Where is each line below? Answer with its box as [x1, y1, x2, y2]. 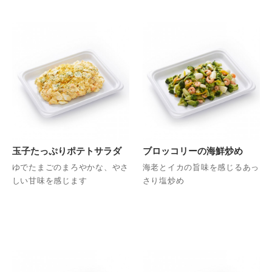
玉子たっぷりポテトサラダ [12, 145, 121, 156]
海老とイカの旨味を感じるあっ [142, 163, 260, 172]
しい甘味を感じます [12, 176, 87, 186]
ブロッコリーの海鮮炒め [142, 145, 243, 156]
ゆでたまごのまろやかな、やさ [12, 163, 129, 172]
